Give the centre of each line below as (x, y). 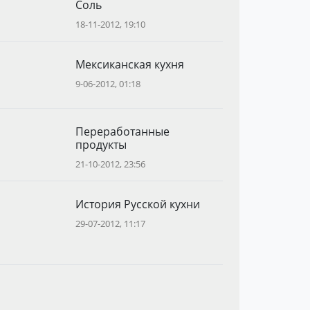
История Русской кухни (137, 204)
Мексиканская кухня (129, 64)
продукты (101, 145)
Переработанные (122, 131)
